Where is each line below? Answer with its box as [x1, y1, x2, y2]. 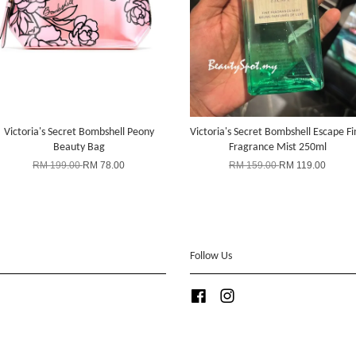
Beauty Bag [52, 141, 105, 153]
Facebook [207, 288, 250, 300]
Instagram [236, 288, 279, 300]
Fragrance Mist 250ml [228, 141, 327, 153]
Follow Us [190, 250, 232, 262]
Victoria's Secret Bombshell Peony [3, 126, 154, 138]
